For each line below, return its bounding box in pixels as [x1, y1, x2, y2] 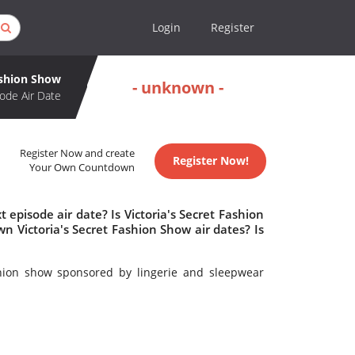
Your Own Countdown [29, 161, 136, 175]
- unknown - [132, 76, 223, 98]
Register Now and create [20, 147, 136, 161]
